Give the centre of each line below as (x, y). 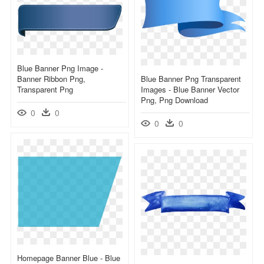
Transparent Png (45, 89)
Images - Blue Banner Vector (190, 89)
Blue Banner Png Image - (60, 68)
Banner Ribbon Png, (51, 78)
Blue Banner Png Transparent (191, 78)
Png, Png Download (174, 100)
